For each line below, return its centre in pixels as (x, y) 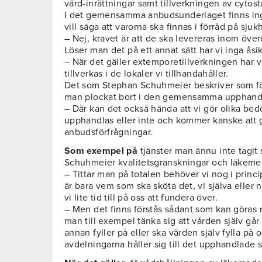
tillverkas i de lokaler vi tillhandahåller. (146, 74)
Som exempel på (102, 151)
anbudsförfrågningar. (109, 132)
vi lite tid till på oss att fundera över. (141, 198)
